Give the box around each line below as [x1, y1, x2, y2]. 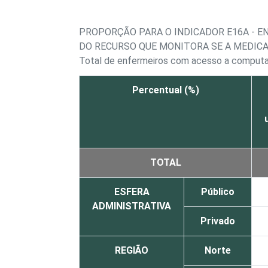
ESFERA [114, 186, 150, 198]
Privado [200, 215, 235, 227]
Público [201, 186, 234, 198]
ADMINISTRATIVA [92, 200, 171, 212]
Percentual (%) [132, 84, 199, 96]
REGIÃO [115, 245, 148, 257]
